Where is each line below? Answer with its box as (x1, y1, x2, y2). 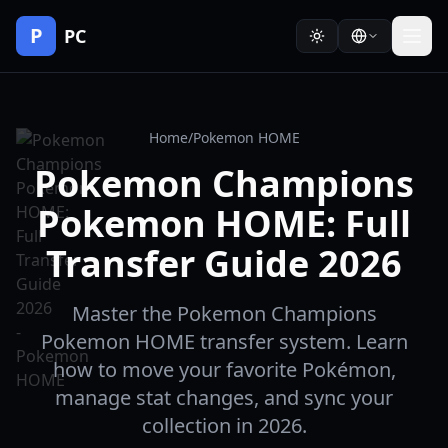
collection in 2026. (141, 412, 307, 439)
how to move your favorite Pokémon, (52, 356, 396, 383)
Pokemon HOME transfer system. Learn (40, 328, 408, 355)
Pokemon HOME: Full (37, 199, 411, 248)
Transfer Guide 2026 (46, 239, 402, 288)
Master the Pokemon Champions (71, 300, 377, 327)
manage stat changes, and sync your (55, 384, 393, 411)
